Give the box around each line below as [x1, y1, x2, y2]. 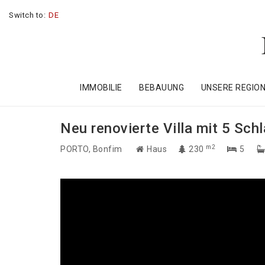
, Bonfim [88, 144, 124, 154]
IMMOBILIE [80, 83, 122, 93]
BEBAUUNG [139, 83, 184, 93]
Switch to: [9, 11, 46, 20]
